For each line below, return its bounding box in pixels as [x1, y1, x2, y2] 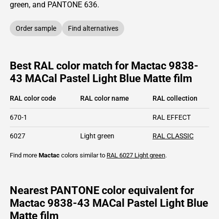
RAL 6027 [107, 151, 133, 159]
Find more [10, 151, 39, 159]
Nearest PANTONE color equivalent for [10, 184, 194, 197]
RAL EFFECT [153, 113, 191, 121]
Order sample [16, 24, 56, 32]
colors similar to [60, 151, 107, 159]
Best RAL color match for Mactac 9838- [10, 59, 198, 72]
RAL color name [80, 94, 129, 102]
